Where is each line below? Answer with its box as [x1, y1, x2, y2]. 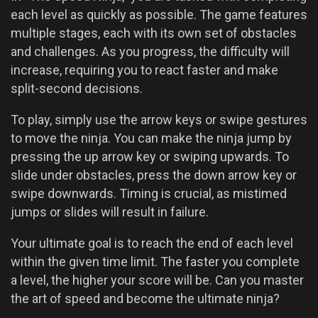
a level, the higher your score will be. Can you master [11, 273, 304, 288]
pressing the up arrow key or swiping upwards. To [11, 149, 289, 165]
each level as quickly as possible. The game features [11, 7, 307, 23]
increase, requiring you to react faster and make [11, 62, 278, 78]
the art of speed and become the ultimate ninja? [11, 291, 280, 307]
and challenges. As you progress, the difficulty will [11, 44, 290, 60]
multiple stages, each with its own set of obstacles [11, 26, 297, 41]
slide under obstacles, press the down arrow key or [11, 168, 297, 183]
